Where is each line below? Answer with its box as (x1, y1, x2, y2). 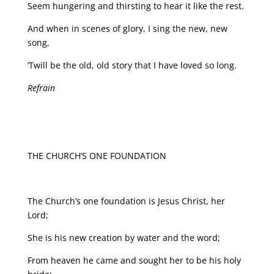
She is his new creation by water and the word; (27, 232, 220, 244)
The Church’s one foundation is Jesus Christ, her (27, 195, 225, 207)
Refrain (27, 82, 55, 94)
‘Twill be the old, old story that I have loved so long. (27, 59, 237, 72)
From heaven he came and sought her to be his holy (27, 254, 241, 267)
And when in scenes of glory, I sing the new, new (27, 23, 228, 35)
